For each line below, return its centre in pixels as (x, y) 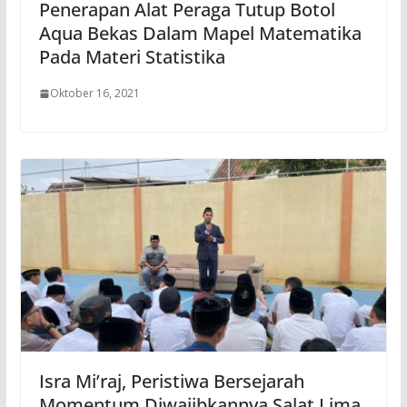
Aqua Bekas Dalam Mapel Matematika (200, 34)
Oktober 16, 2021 (94, 94)
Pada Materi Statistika (132, 57)
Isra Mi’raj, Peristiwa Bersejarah (171, 381)
